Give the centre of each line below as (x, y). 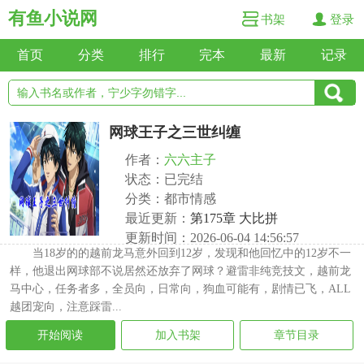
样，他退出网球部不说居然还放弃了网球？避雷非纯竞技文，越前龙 (180, 271)
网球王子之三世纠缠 (175, 132)
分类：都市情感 (171, 199)
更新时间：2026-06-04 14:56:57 (212, 238)
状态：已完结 (164, 179)
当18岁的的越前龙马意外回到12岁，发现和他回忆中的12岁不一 (192, 253)
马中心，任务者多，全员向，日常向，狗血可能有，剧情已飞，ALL (180, 289)
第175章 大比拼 (234, 218)
